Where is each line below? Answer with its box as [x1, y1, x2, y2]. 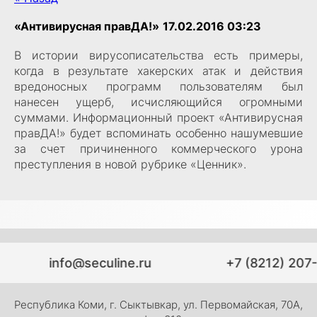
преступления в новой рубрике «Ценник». [14, 157, 246, 171]
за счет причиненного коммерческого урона [14, 142, 303, 156]
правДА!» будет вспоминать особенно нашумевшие [14, 126, 303, 140]
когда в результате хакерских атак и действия [14, 64, 303, 78]
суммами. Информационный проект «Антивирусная [14, 110, 303, 125]
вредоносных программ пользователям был [14, 79, 303, 93]
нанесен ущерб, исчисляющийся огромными [14, 95, 303, 109]
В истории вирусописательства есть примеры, [14, 48, 303, 62]
